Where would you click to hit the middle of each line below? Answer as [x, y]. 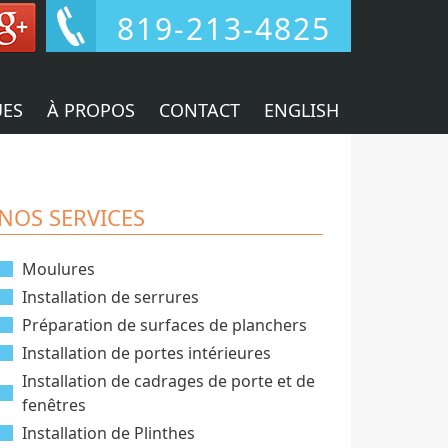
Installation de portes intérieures [146, 353]
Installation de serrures [110, 297]
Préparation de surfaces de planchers [164, 325]
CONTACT [199, 110]
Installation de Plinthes [108, 433]
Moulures [58, 269]
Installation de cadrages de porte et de [168, 381]
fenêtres [54, 405]
